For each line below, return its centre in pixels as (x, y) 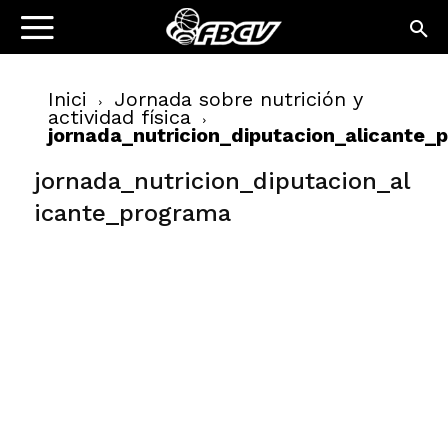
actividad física (119, 117)
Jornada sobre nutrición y (238, 99)
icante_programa (132, 213)
